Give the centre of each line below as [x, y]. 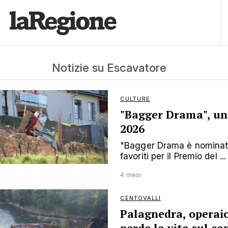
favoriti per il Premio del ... [173, 156]
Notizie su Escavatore [109, 67]
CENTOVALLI [140, 198]
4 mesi [131, 175]
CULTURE [135, 99]
